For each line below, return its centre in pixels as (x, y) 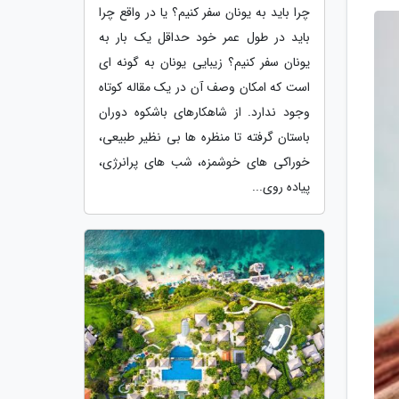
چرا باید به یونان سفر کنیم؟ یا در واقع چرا (204, 12)
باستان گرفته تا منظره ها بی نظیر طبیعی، (204, 137)
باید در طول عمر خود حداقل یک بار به (204, 37)
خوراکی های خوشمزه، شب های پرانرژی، (204, 162)
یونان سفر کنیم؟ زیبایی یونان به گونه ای (204, 62)
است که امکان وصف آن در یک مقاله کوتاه (204, 87)
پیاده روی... (281, 187)
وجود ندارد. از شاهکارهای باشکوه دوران (204, 112)
